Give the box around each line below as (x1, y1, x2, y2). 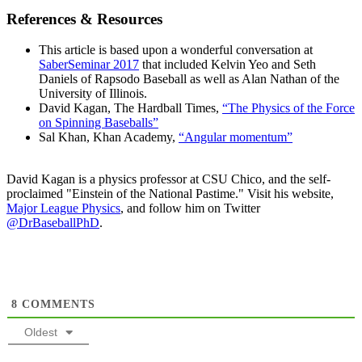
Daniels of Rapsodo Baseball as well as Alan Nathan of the (39, 72, 339, 86)
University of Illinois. (39, 86, 147, 101)
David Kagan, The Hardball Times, (39, 101, 222, 116)
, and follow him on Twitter (120, 201, 260, 216)
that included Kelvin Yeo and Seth (139, 57, 316, 72)
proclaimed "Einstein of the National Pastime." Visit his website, (6, 187, 334, 201)
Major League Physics (6, 201, 120, 216)
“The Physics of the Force (222, 101, 355, 116)
